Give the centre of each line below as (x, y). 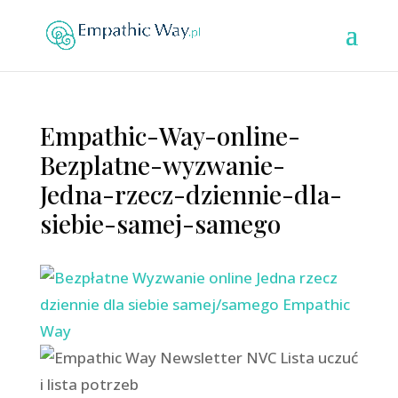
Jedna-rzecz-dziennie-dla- (191, 194)
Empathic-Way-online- (170, 135)
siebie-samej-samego (160, 223)
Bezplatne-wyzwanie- (162, 165)
